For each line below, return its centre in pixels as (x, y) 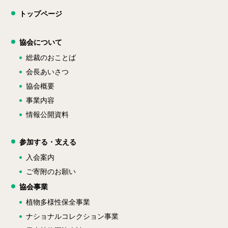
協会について (41, 42)
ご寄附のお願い (51, 172)
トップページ (41, 14)
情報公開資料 (48, 115)
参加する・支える (48, 142)
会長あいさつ (48, 72)
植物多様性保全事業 (58, 202)
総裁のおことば (51, 58)
